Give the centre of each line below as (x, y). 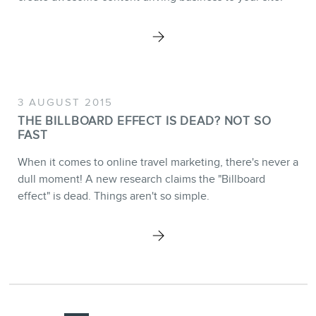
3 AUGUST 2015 (65, 102)
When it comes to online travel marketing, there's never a (158, 162)
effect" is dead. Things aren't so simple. (114, 196)
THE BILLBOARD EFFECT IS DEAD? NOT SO (145, 121)
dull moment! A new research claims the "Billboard (141, 179)
